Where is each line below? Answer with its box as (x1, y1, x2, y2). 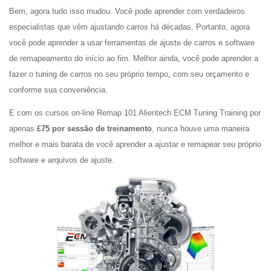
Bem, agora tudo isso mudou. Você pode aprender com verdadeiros (9, 7, 245, 16)
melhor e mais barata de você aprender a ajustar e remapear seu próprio (9, 140, 261, 149)
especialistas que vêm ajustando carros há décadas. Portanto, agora (9, 22, 250, 31)
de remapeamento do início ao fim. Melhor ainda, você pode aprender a (9, 54, 258, 63)
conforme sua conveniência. (9, 85, 108, 94)
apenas (9, 124, 37, 133)
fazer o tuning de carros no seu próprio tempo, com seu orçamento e (9, 70, 249, 79)
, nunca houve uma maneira (152, 124, 249, 133)
